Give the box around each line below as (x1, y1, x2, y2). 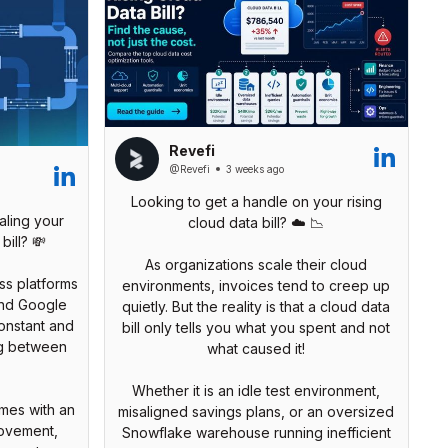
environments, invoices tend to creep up (122, 276, 390, 294)
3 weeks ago (225, 163, 284, 176)
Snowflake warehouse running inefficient (121, 423, 391, 441)
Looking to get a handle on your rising (130, 192, 382, 210)
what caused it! (207, 339, 305, 357)
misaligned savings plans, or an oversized (118, 402, 394, 420)
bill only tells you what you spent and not (122, 318, 390, 336)
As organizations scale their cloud (145, 255, 367, 273)
